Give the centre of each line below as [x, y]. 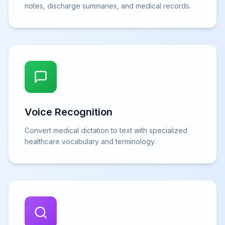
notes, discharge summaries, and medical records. [108, 6]
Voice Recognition [69, 112]
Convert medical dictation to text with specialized [106, 131]
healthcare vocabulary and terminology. [90, 142]
